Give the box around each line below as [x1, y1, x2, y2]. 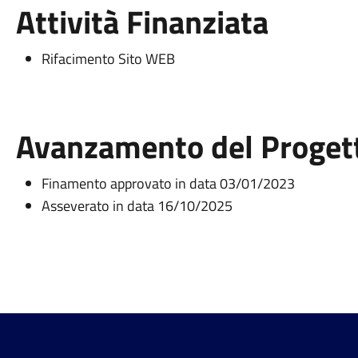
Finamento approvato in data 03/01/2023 [41, 173, 295, 195]
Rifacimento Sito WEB [41, 48, 175, 70]
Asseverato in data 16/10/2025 [41, 195, 233, 217]
